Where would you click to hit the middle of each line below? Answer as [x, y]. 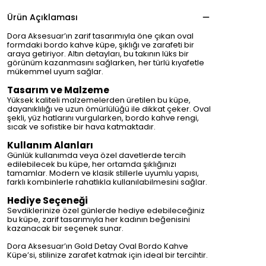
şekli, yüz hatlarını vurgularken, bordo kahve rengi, [103, 118]
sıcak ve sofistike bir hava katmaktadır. [81, 127]
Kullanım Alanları [50, 145]
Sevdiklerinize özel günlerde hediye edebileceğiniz [106, 210]
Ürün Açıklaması [42, 17]
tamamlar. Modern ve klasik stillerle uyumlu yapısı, [103, 173]
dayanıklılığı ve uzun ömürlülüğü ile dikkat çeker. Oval [109, 109]
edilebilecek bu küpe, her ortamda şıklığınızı [92, 164]
